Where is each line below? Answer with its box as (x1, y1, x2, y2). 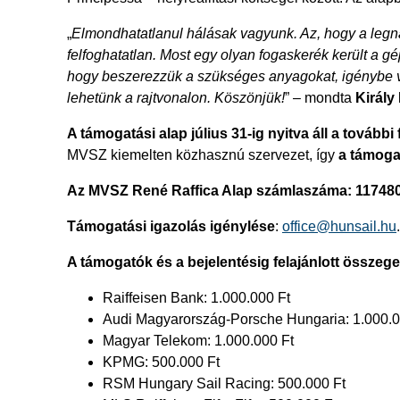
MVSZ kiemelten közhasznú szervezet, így (67, 147, 338, 162)
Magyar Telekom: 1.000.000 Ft (103, 333, 294, 348)
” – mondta (285, 90, 355, 105)
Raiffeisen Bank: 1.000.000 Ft (103, 290, 290, 305)
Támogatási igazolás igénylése (67, 219, 275, 234)
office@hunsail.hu (282, 219, 396, 234)
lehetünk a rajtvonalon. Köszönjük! (67, 90, 285, 105)
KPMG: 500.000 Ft (103, 354, 220, 370)
